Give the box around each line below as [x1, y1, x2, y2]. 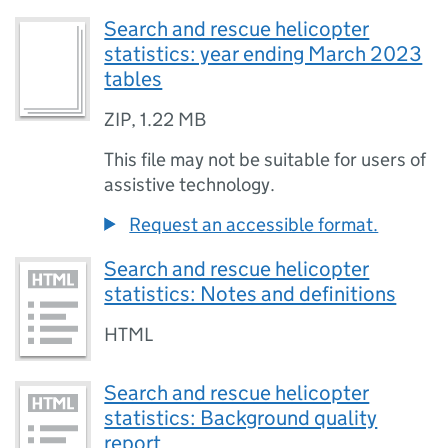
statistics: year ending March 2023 [104, 41, 423, 68]
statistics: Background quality [104, 404, 378, 431]
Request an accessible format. [129, 213, 379, 237]
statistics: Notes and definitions [104, 281, 397, 308]
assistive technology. [104, 173, 276, 197]
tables [104, 66, 163, 93]
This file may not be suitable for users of [104, 148, 427, 172]
